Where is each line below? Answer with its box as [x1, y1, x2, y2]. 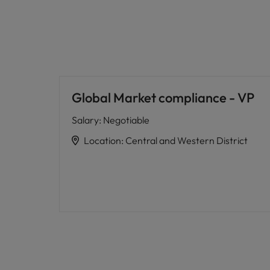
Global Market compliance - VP [72, 89, 254, 106]
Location [84, 134, 121, 146]
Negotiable [103, 114, 149, 126]
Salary [72, 114, 99, 126]
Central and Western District [125, 134, 248, 146]
